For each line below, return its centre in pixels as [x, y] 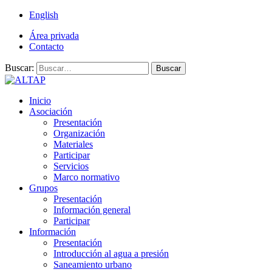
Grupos [43, 188]
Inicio [40, 100]
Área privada [54, 36]
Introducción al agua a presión [111, 253]
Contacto [46, 46]
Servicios [71, 166]
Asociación [51, 111]
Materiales [73, 144]
